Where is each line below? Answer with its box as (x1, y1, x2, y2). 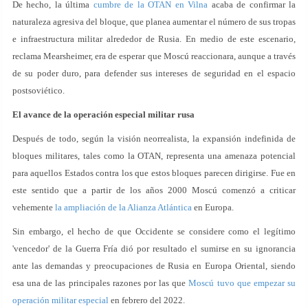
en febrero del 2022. (109, 295, 185, 305)
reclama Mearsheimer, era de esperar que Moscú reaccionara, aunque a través (12, 51, 296, 61)
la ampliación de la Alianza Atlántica (53, 202, 192, 212)
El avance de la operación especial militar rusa (12, 109, 195, 120)
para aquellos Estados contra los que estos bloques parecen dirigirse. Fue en (12, 168, 296, 178)
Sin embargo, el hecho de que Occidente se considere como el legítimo (12, 226, 296, 236)
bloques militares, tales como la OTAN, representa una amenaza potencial (12, 151, 296, 161)
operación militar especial (12, 295, 109, 305)
